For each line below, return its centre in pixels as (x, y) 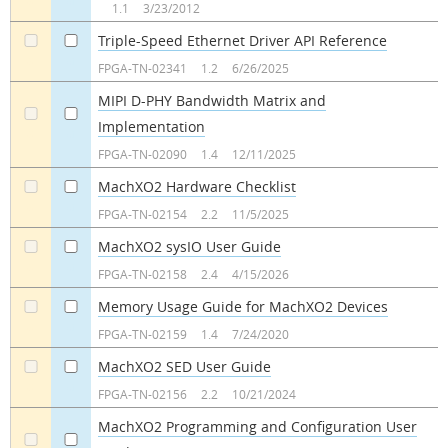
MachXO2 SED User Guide (184, 366)
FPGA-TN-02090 (142, 153)
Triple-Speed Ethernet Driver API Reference (242, 40)
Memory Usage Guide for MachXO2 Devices (242, 306)
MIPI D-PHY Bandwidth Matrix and (211, 100)
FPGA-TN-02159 (142, 333)
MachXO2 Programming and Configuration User (257, 426)
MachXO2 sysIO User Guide (189, 246)
